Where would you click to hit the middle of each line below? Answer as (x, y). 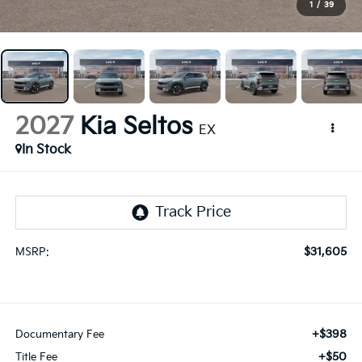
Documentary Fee (59, 334)
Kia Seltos (136, 127)
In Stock (46, 150)
